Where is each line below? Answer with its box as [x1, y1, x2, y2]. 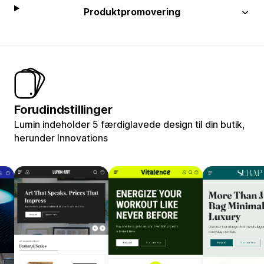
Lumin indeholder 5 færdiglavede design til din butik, [14, 118, 245, 130]
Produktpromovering [84, 5, 181, 18]
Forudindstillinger [14, 102, 113, 117]
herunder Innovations [14, 131, 108, 144]
